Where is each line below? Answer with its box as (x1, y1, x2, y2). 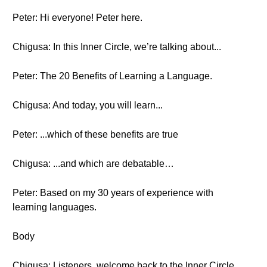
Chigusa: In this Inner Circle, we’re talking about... (13, 42, 221, 52)
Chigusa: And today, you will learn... (13, 100, 163, 110)
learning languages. (13, 202, 97, 212)
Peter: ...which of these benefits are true (13, 129, 178, 139)
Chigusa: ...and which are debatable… (13, 159, 174, 169)
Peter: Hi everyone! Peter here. (13, 13, 142, 23)
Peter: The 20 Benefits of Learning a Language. (13, 71, 212, 81)
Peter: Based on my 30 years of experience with (13, 188, 213, 198)
